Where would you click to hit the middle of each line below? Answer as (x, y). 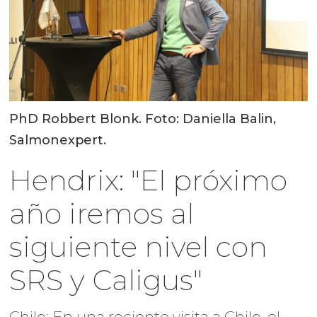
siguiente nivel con (139, 246)
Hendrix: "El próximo (149, 180)
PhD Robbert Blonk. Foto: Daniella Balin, (143, 119)
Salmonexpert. (58, 140)
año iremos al (102, 213)
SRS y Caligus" (106, 279)
